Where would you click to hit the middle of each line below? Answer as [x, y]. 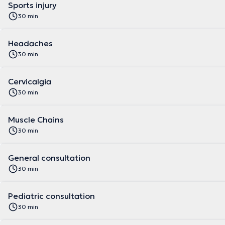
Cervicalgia [30, 81]
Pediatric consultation [51, 196]
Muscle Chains [36, 120]
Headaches [30, 43]
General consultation [49, 158]
